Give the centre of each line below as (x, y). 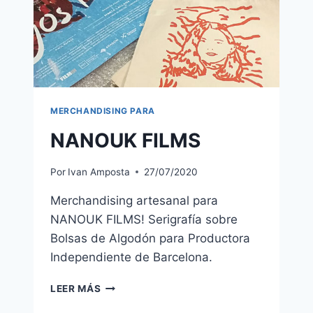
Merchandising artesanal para (134, 200)
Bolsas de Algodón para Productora (150, 238)
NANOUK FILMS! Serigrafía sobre (144, 219)
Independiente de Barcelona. (131, 257)
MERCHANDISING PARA (103, 111)
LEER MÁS (76, 288)
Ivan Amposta (99, 172)
